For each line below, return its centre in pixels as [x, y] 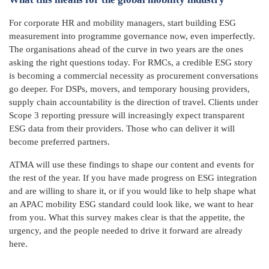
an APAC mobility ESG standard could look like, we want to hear [131, 204]
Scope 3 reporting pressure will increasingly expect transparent [127, 115]
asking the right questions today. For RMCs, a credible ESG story [131, 62]
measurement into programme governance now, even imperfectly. [132, 36]
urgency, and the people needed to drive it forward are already [126, 230]
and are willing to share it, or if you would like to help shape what [132, 191]
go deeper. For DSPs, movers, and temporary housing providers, [129, 89]
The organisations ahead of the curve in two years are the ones [126, 49]
